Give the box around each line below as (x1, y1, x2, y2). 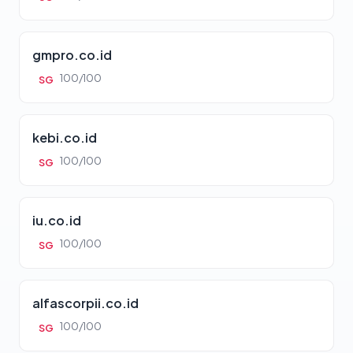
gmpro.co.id (32, 46, 112, 64)
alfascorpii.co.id (32, 295, 139, 312)
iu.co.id (32, 212, 81, 229)
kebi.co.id (32, 129, 97, 147)
